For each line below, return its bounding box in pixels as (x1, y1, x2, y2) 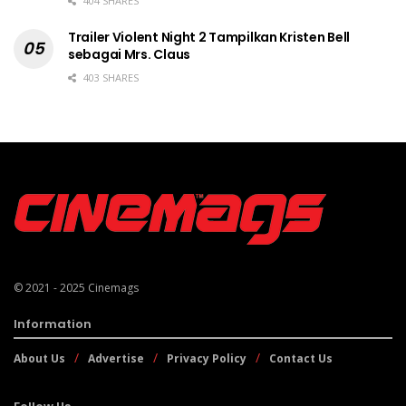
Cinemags (88, 280, 139, 296)
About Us (14, 351, 65, 367)
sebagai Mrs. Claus (68, 45, 190, 64)
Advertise (88, 351, 144, 367)
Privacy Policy (167, 351, 246, 367)
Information (14, 315, 92, 333)
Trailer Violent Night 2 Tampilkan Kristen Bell (68, 28, 351, 47)
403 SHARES (81, 71, 139, 85)
